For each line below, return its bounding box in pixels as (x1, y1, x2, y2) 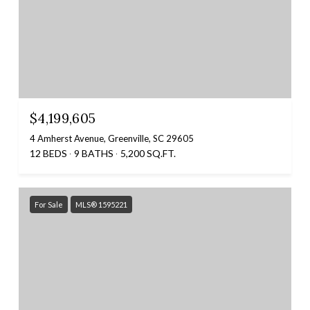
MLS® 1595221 (75, 200, 127, 210)
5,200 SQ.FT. (120, 147, 176, 160)
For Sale (35, 200, 63, 210)
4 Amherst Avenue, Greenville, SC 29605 (30, 133, 194, 145)
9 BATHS (74, 147, 113, 160)
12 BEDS (30, 147, 67, 160)
